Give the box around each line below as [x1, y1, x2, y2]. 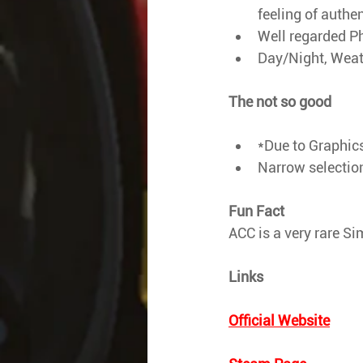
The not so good [228, 92, 331, 110]
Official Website [228, 311, 330, 329]
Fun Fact [228, 202, 284, 220]
